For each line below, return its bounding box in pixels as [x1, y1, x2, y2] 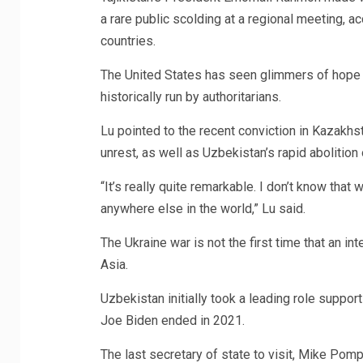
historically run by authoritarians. [100, 88, 281, 105]
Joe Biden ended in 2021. [100, 312, 245, 328]
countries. [100, 32, 156, 49]
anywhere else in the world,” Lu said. [100, 200, 305, 216]
